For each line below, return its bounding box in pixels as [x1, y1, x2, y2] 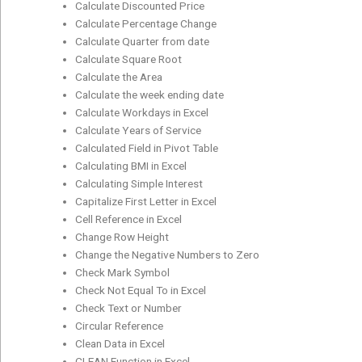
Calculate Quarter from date [75, 34, 210, 48]
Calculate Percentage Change [75, 16, 217, 30]
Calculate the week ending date [75, 87, 225, 101]
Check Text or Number [75, 301, 183, 314]
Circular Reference [75, 318, 164, 332]
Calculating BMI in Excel [75, 158, 187, 172]
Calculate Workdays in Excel [75, 105, 209, 119]
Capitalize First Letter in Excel [75, 194, 217, 208]
